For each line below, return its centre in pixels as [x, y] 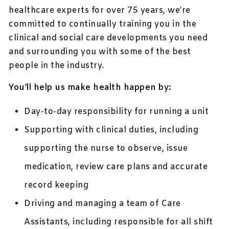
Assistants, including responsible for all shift [119, 222]
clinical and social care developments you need [108, 38]
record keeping [56, 186]
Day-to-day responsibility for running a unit [117, 112]
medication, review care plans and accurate [116, 167]
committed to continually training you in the [103, 25]
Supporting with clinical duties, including [111, 130]
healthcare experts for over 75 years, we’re [100, 11]
